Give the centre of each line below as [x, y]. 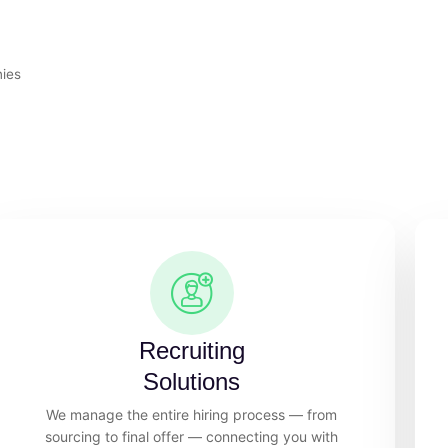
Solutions [192, 381]
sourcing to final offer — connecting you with [192, 436]
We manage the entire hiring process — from [192, 414]
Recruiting [191, 350]
